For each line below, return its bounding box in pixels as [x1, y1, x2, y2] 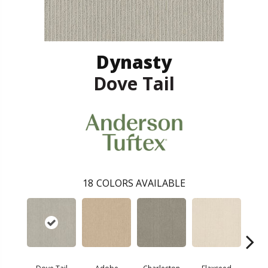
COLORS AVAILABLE [96, 176, 185, 190]
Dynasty [96, 49, 172, 74]
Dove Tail [93, 71, 175, 96]
